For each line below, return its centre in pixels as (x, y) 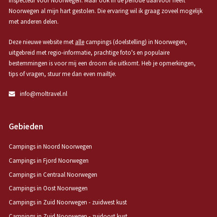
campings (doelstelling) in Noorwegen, (135, 42)
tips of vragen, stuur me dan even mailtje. (62, 74)
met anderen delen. (33, 22)
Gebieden (26, 126)
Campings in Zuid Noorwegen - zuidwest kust (68, 202)
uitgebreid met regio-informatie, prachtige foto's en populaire (89, 52)
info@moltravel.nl (43, 94)
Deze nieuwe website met (42, 42)
